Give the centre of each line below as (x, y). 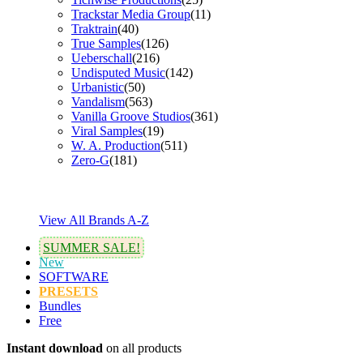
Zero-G (90, 160)
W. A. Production (116, 145)
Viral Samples (107, 130)
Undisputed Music (118, 72)
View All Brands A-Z (94, 220)
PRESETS (68, 291)
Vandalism (98, 101)
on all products (142, 348)
